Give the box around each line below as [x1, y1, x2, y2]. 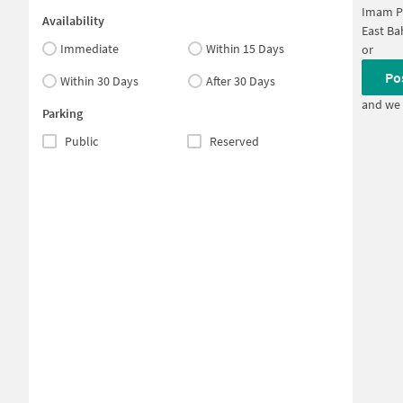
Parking [42, 105, 83, 121]
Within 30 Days [60, 73, 139, 89]
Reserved [209, 133, 259, 149]
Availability [42, 13, 104, 29]
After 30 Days [206, 73, 276, 89]
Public [65, 133, 98, 149]
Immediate [60, 40, 119, 57]
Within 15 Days [206, 40, 285, 57]
